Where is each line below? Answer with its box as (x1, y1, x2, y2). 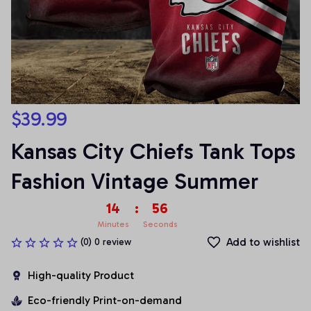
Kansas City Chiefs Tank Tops (11, 138, 296, 165)
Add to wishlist (226, 235, 300, 249)
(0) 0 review (81, 236, 131, 248)
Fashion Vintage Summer (11, 168, 258, 194)
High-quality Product (28, 269, 134, 282)
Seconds (142, 219, 178, 229)
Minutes (96, 219, 129, 229)
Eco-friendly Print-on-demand (28, 294, 182, 307)
